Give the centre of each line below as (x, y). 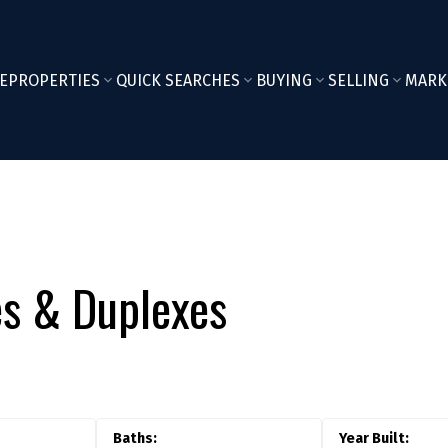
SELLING (358, 80)
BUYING (283, 80)
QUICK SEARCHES (177, 80)
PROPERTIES (53, 80)
